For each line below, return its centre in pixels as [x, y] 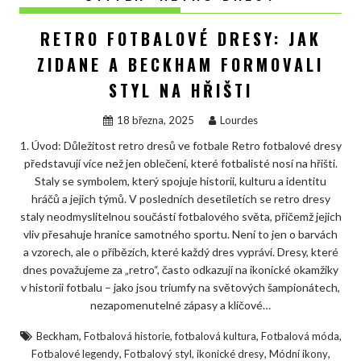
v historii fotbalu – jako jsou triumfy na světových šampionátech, [180, 287]
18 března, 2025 [156, 120]
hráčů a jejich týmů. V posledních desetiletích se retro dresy [180, 198]
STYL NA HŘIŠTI [180, 90]
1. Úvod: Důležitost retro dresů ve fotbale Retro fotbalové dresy [180, 145]
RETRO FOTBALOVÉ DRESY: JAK [180, 38]
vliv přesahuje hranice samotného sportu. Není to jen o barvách [180, 234]
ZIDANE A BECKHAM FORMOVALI [180, 64]
